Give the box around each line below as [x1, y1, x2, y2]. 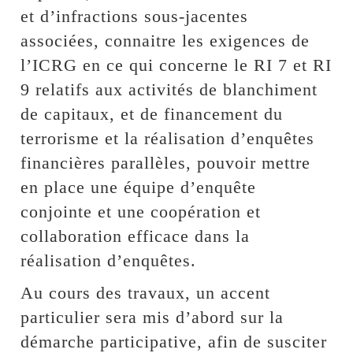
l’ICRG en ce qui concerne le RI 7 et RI [20, 54, 333, 75]
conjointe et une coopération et [20, 201, 262, 221]
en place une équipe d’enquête [20, 176, 257, 197]
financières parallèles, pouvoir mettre [20, 152, 311, 173]
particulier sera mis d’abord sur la [20, 307, 284, 327]
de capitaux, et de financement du [20, 103, 284, 124]
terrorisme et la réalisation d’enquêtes [20, 128, 315, 148]
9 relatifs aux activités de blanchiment [20, 79, 318, 99]
